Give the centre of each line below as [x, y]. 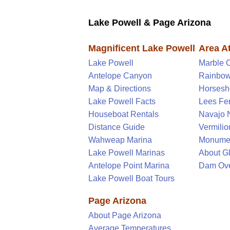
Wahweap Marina [120, 140]
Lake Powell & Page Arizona [150, 23]
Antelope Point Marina [129, 165]
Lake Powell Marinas [127, 152]
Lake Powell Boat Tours [131, 178]
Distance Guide [117, 127]
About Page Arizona [125, 215]
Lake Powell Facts [122, 101]
